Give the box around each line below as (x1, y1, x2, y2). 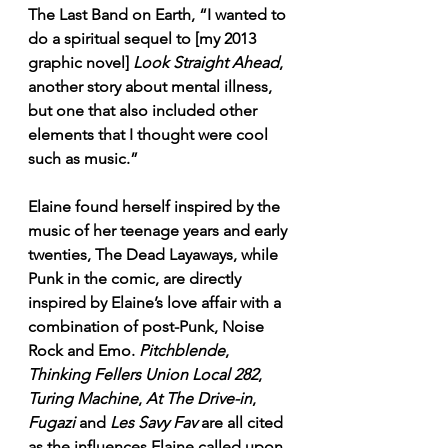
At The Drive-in (146, 389, 252, 409)
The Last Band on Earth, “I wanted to (28, 5, 290, 25)
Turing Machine (28, 389, 138, 409)
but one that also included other (28, 101, 261, 121)
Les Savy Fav (110, 413, 197, 433)
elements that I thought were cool (28, 125, 272, 145)
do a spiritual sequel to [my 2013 (28, 29, 260, 49)
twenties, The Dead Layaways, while (28, 245, 282, 265)
